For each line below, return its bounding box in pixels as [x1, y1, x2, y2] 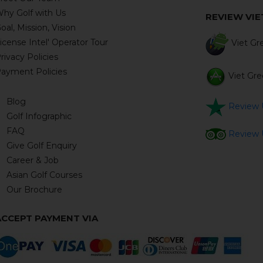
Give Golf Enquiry [6, 140, 77, 151]
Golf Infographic [6, 111, 72, 122]
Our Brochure [6, 184, 63, 195]
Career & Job [6, 155, 59, 166]
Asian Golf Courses [6, 170, 83, 180]
